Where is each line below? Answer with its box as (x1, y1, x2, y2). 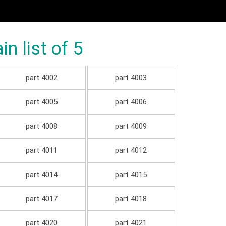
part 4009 (115, 122, 147, 131)
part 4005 (25, 97, 58, 107)
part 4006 (115, 97, 147, 107)
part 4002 (25, 73, 58, 83)
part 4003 (115, 73, 147, 83)
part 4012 (115, 146, 147, 155)
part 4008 (25, 122, 58, 131)
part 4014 (25, 170, 58, 180)
